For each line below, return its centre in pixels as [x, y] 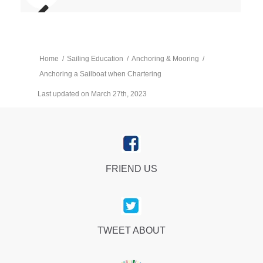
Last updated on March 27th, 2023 [92, 94]
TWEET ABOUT [131, 231]
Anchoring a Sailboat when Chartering [100, 74]
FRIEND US [131, 169]
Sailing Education [95, 59]
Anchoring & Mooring [165, 59]
